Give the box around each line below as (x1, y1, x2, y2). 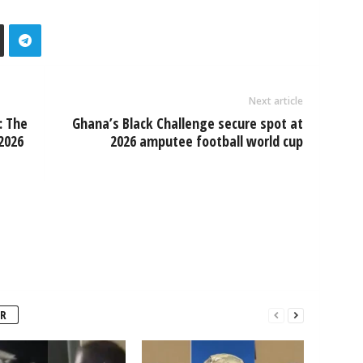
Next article (248, 94, 303, 108)
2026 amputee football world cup (109, 131, 303, 151)
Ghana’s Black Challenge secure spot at (71, 113, 303, 133)
